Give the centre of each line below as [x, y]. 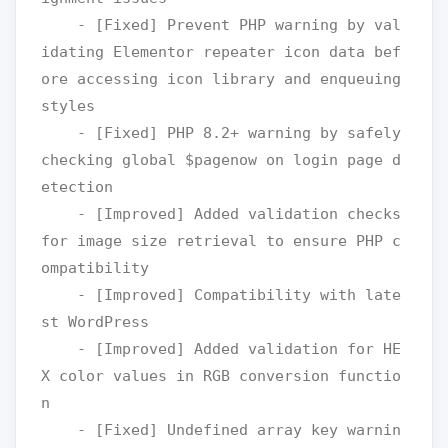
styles [68, 106]
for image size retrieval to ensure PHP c [221, 241]
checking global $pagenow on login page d [221, 160]
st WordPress [95, 322]
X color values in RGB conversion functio [221, 376]
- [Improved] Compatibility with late [59, 295]
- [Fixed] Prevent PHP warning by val [59, 25]
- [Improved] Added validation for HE [59, 349]
